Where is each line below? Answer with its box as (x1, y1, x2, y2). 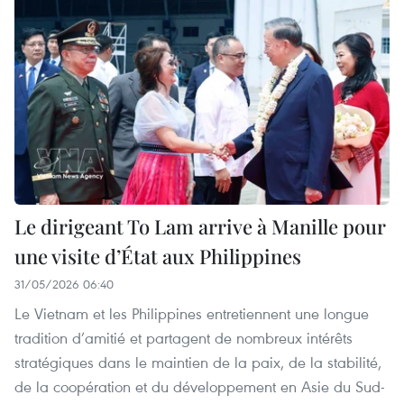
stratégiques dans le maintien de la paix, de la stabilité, (14, 352, 381, 373)
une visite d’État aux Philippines (14, 243, 301, 271)
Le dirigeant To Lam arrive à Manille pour (14, 213, 386, 241)
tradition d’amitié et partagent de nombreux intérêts (14, 327, 353, 349)
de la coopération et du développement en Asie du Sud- (14, 376, 385, 398)
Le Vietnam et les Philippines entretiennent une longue (14, 303, 369, 325)
